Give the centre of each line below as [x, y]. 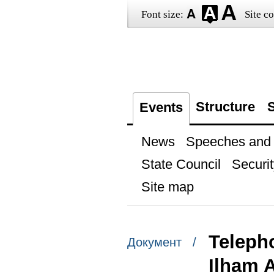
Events [161, 107]
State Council [181, 164]
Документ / [161, 243]
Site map [167, 187]
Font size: [162, 14]
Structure [225, 107]
